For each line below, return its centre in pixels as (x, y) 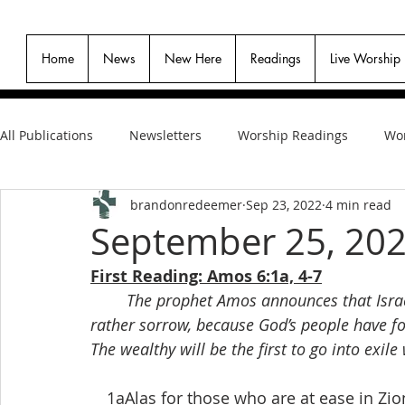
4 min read (358, 204)
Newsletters (165, 135)
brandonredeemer (186, 204)
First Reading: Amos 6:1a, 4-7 (206, 276)
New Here (193, 58)
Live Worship (365, 58)
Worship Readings (293, 135)
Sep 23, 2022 (284, 204)
